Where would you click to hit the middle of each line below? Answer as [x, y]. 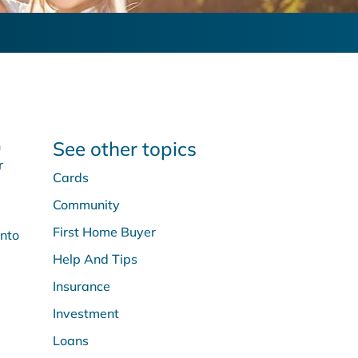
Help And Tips [95, 259]
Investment [86, 313]
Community [86, 205]
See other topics [125, 149]
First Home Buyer [104, 232]
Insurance [82, 286]
